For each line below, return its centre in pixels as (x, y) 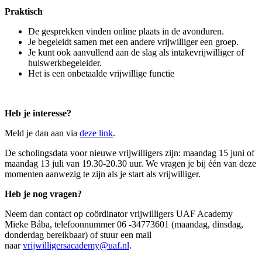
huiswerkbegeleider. (65, 63)
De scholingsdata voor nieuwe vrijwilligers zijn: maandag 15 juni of (130, 153)
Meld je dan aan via (42, 133)
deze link (96, 133)
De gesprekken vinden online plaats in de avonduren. (126, 31)
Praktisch (24, 11)
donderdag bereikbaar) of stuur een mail (78, 235)
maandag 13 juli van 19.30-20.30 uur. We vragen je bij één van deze (130, 163)
